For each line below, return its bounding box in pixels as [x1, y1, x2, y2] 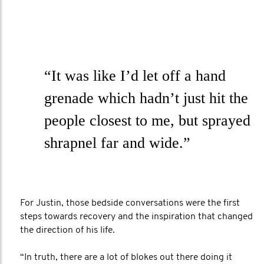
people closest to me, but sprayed [44, 112, 250, 129]
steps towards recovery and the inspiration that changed [20, 212, 253, 222]
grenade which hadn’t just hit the [44, 90, 248, 107]
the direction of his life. [20, 226, 115, 235]
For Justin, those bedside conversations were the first [20, 199, 240, 208]
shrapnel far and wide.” [44, 134, 190, 151]
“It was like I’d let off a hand [44, 67, 226, 84]
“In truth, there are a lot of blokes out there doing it [20, 253, 232, 262]
